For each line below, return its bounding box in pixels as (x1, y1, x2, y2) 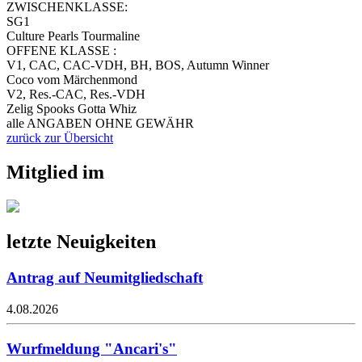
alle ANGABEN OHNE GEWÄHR (6, 116, 194, 130)
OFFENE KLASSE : (6, 43, 116, 57)
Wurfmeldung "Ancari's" (6, 339, 177, 357)
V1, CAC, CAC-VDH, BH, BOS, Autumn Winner (6, 57, 269, 72)
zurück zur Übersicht (6, 130, 113, 145)
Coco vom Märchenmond (6, 72, 137, 86)
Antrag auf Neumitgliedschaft (6, 269, 203, 287)
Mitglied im (6, 161, 104, 183)
